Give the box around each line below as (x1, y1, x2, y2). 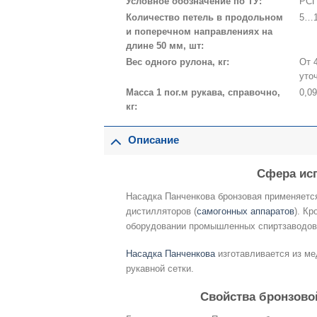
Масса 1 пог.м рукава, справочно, (125, 87, 280, 98)
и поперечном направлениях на (125, 26, 272, 38)
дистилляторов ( (125, 206, 197, 217)
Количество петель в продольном (125, 12, 283, 23)
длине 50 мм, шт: (125, 40, 204, 52)
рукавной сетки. (125, 263, 194, 274)
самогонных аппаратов (196, 206, 294, 217)
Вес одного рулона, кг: (125, 57, 229, 68)
